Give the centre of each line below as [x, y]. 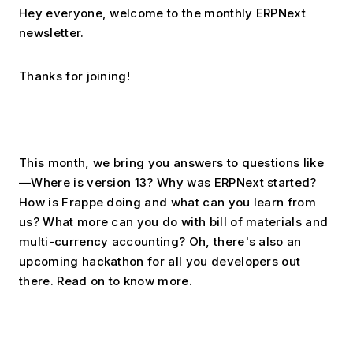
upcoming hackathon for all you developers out [160, 261]
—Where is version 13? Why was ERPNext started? [168, 182]
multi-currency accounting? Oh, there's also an [160, 242]
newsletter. [52, 33]
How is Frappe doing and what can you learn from [168, 202]
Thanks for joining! [75, 76]
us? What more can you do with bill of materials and [174, 222]
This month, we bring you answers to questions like [172, 163]
